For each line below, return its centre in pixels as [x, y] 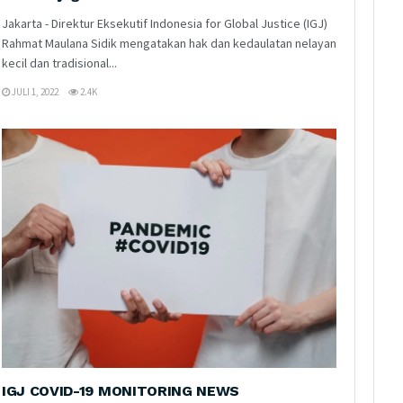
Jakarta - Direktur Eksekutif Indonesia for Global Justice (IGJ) [165, 23]
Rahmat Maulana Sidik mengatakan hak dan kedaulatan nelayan [169, 43]
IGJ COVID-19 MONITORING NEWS [121, 390]
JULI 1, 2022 [34, 91]
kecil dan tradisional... [59, 63]
